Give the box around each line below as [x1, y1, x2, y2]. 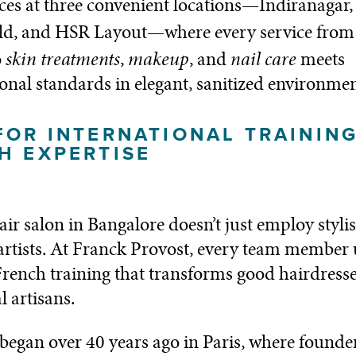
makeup [124, 46, 189, 72]
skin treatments [2, 46, 120, 72]
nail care [226, 46, 296, 72]
